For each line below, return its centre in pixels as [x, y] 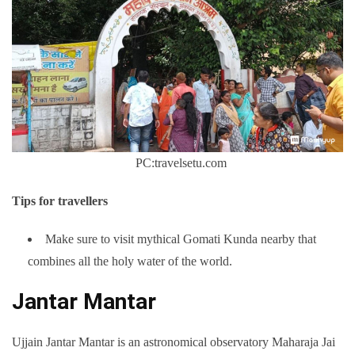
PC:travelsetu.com [177, 163]
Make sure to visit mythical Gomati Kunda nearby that [181, 239]
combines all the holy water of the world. [130, 261]
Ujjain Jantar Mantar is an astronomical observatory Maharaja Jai [174, 342]
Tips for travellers [60, 201]
